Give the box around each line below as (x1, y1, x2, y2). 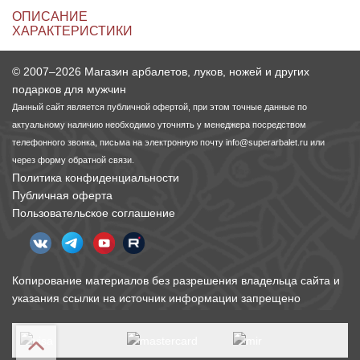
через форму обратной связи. (12, 155, 134, 165)
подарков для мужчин (12, 83, 126, 96)
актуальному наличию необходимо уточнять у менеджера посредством (12, 120, 306, 129)
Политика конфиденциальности (12, 171, 179, 184)
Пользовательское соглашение (12, 207, 175, 219)
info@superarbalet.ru (226, 137, 308, 147)
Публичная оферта (12, 189, 112, 202)
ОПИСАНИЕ (12, 10, 88, 23)
